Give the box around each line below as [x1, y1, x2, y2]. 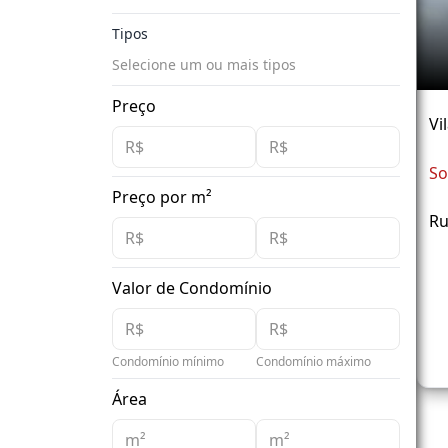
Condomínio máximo [256, 353, 371, 371]
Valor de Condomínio [112, 277, 272, 300]
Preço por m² [112, 186, 212, 209]
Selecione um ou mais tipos [112, 55, 296, 75]
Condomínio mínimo [112, 353, 224, 371]
